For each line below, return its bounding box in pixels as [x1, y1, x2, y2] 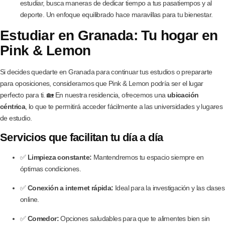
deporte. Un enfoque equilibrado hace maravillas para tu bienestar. [20, 10, 213, 19]
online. [20, 195, 39, 203]
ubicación [167, 90, 199, 99]
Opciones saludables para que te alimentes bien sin [59, 214, 210, 222]
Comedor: [27, 214, 59, 222]
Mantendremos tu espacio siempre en [91, 153, 204, 161]
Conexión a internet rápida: [27, 183, 114, 192]
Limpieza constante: [27, 153, 92, 161]
